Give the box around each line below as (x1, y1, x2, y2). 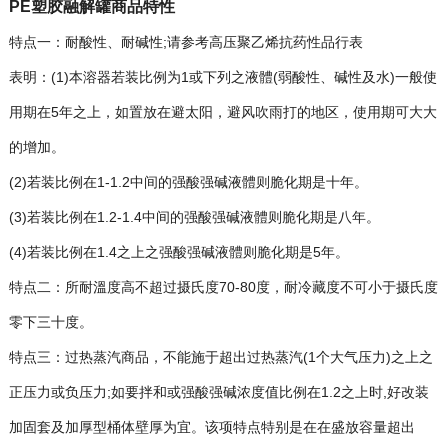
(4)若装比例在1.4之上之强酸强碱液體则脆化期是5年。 (8, 244, 349, 260)
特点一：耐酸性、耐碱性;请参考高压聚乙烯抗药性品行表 (8, 34, 363, 50)
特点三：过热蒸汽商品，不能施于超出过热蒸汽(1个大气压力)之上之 (8, 349, 433, 365)
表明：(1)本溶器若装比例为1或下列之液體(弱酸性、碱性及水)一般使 (8, 69, 437, 85)
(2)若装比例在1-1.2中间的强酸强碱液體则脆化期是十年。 (8, 174, 368, 190)
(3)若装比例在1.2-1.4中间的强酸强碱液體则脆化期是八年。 (8, 209, 380, 225)
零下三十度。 (8, 314, 93, 330)
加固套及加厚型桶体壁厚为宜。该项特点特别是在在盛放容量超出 (8, 419, 415, 435)
